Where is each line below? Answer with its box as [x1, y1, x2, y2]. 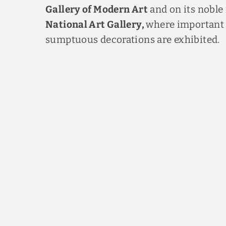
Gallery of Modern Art [45, 4, 148, 15]
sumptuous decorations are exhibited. [45, 34, 220, 45]
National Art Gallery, [45, 19, 146, 30]
